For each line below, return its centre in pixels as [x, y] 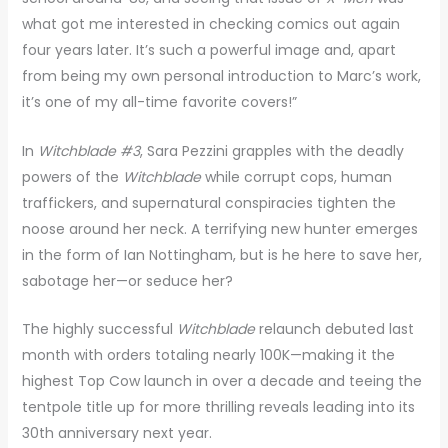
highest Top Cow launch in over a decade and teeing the [221, 381]
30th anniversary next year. [116, 433]
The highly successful [99, 329]
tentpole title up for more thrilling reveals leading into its [218, 407]
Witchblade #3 [88, 150]
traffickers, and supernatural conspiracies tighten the [208, 202]
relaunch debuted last [334, 329]
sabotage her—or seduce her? [127, 280]
